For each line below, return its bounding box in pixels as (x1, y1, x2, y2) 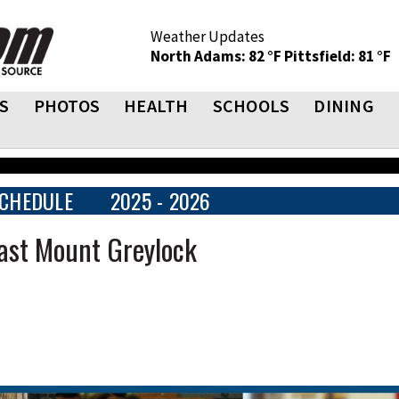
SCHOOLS (212, 94, 290, 117)
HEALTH (124, 94, 189, 117)
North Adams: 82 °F (151, 46, 284, 66)
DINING (313, 94, 374, 117)
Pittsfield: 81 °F (284, 46, 391, 66)
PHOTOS (33, 94, 100, 117)
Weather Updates (151, 27, 265, 46)
